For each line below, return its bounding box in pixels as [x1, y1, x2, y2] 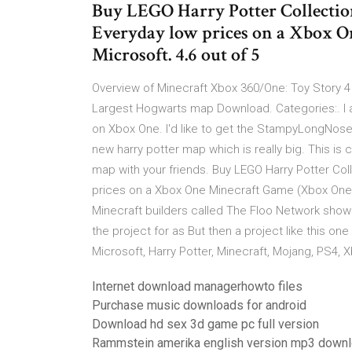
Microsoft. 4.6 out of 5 [92, 42, 264, 67]
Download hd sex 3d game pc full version [92, 317, 319, 332]
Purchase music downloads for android [92, 298, 306, 313]
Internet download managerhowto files [92, 279, 302, 294]
